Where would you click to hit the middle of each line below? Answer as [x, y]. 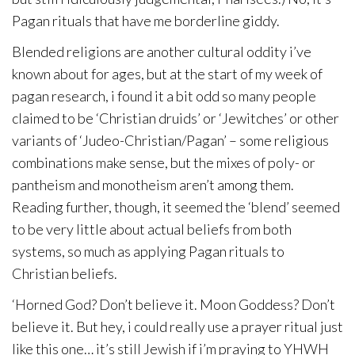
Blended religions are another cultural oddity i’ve [162, 52]
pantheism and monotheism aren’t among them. [153, 185]
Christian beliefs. [65, 273]
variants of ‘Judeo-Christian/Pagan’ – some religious [170, 140]
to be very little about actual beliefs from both [152, 229]
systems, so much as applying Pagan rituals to [148, 251]
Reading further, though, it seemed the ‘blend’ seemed [176, 207]
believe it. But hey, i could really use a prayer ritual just [177, 326]
